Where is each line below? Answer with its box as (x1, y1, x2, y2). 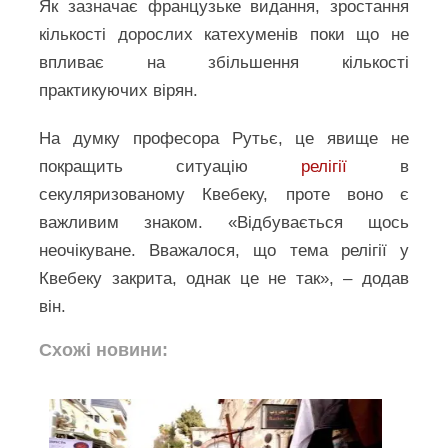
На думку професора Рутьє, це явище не (39, 129, 409, 148)
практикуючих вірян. (39, 81, 199, 100)
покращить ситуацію (39, 157, 301, 176)
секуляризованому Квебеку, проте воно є (39, 185, 409, 204)
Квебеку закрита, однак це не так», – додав (39, 269, 409, 288)
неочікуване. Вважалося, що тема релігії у (39, 241, 409, 260)
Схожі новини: (39, 340, 169, 360)
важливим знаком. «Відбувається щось (39, 213, 409, 232)
